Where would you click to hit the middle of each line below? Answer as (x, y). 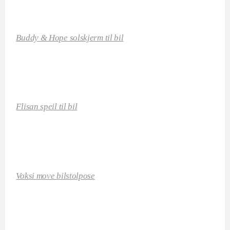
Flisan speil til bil (47, 107)
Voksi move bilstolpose (55, 176)
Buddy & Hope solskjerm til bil (70, 38)
